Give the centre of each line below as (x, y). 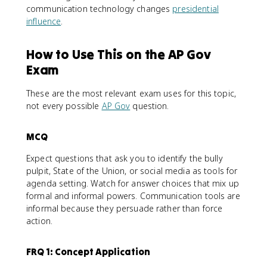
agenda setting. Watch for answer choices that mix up (133, 183)
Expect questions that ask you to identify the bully (125, 158)
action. (39, 221)
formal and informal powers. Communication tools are (133, 196)
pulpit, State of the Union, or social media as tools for (132, 171)
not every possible (64, 106)
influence (44, 21)
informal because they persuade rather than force (125, 208)
